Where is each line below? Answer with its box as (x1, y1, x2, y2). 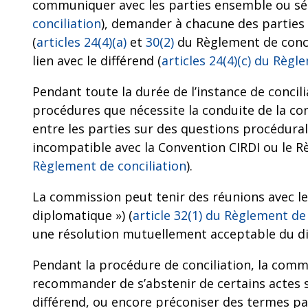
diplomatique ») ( (32, 207, 133, 223)
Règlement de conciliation (32, 157, 186, 174)
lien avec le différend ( (32, 52, 162, 69)
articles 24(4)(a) (36, 34, 126, 50)
